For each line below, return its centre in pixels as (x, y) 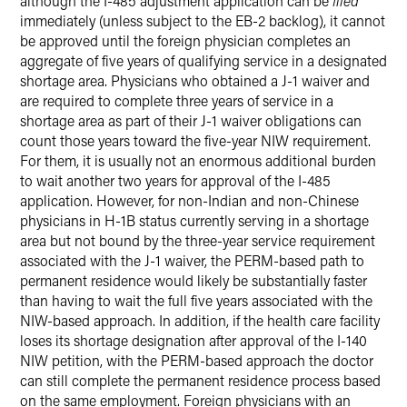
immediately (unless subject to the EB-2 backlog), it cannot (203, 20)
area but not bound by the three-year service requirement (198, 240)
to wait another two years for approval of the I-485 (175, 180)
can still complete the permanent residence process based (200, 380)
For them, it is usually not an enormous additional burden (198, 160)
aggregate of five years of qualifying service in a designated (203, 60)
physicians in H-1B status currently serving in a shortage (194, 220)
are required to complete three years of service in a (177, 100)
